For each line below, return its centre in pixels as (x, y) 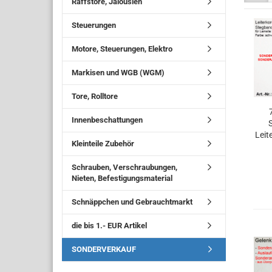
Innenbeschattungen (107, 120)
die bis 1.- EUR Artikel (109, 226)
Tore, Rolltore (95, 96)
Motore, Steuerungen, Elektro (122, 49)
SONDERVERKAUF (104, 249)
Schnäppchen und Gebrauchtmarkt (132, 202)
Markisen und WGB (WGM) (118, 73)
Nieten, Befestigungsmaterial (122, 178)
